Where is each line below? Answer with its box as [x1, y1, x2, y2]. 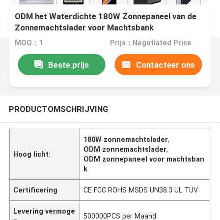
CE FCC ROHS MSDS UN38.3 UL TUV [83, 186, 198, 194]
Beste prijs [48, 59, 89, 70]
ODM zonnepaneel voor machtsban [83, 155, 205, 163]
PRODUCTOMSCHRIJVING [8, 104, 108, 114]
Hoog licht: [13, 150, 51, 158]
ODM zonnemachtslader [83, 145, 167, 153]
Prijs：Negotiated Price [110, 39, 192, 47]
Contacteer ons [136, 59, 195, 70]
